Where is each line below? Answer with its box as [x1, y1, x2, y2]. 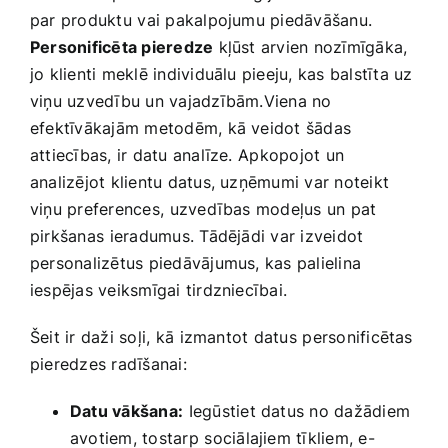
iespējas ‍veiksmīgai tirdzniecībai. [30, 279, 288, 300]
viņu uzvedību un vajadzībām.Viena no [30, 90, 332, 111]
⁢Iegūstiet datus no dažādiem [183, 400, 411, 421]
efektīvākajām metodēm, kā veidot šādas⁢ [30, 117, 352, 138]
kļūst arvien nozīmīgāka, [213, 36, 408, 57]
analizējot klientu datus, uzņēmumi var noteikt [30, 171, 390, 192]
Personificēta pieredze [30, 36, 214, 57]
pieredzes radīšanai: [30, 353, 187, 374]
